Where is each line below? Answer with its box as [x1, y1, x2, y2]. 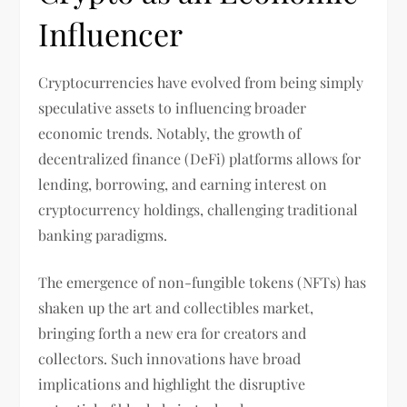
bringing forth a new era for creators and [38, 323, 307, 343]
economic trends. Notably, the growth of [38, 124, 302, 144]
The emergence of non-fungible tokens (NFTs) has [38, 273, 367, 293]
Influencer [38, 13, 184, 55]
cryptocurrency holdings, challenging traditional [38, 200, 359, 220]
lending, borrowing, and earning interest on [38, 174, 328, 194]
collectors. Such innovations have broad [38, 349, 302, 369]
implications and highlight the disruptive [38, 374, 306, 394]
